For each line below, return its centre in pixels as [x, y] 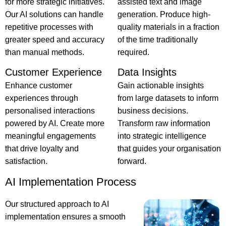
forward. [132, 161]
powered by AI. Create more [55, 123]
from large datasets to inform [168, 98]
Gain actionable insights [160, 86]
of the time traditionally [157, 40]
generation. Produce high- [164, 14]
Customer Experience [53, 72]
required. [133, 52]
